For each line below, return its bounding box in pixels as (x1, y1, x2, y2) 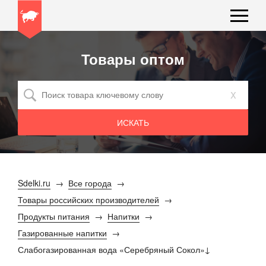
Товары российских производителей (18, 194, 159, 205)
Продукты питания (18, 210, 90, 222)
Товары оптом (81, 49, 185, 69)
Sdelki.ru (18, 177, 50, 189)
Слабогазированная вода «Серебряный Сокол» (18, 243, 205, 255)
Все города (68, 177, 112, 189)
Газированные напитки (18, 227, 107, 239)
